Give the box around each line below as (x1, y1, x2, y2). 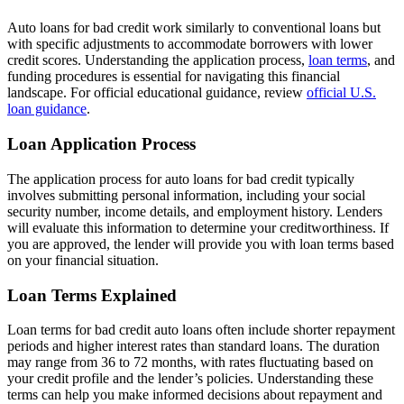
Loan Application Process (7, 134, 196, 154)
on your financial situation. (7, 252, 159, 268)
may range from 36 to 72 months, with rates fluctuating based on (7, 354, 373, 371)
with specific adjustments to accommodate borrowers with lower (7, 36, 372, 52)
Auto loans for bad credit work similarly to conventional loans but (7, 20, 381, 36)
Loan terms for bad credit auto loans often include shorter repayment (7, 322, 395, 338)
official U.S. (307, 85, 376, 101)
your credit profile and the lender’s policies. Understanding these (7, 371, 373, 387)
